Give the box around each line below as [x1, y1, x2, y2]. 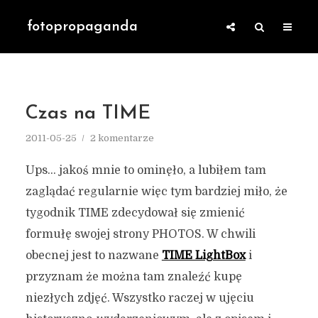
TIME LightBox [161, 249, 246, 262]
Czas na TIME [25, 104, 150, 124]
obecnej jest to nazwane [25, 249, 162, 262]
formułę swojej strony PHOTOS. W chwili [25, 228, 256, 241]
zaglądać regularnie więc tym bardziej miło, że [25, 185, 287, 198]
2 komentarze [89, 133, 154, 143]
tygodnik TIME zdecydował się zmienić [25, 207, 245, 219]
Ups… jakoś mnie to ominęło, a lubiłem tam [25, 164, 266, 177]
